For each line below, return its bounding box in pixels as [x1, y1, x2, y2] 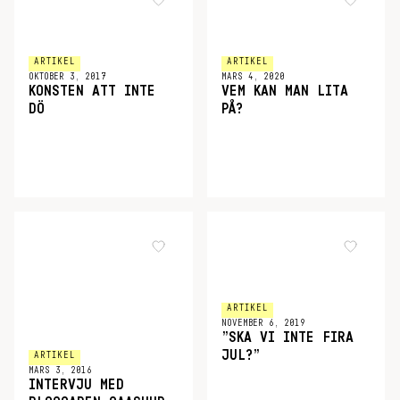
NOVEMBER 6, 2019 [221, 319, 305, 329]
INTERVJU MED [29, 378, 124, 392]
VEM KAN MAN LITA [221, 84, 348, 99]
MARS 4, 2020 [221, 72, 285, 82]
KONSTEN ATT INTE [29, 84, 155, 99]
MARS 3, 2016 [29, 366, 92, 375]
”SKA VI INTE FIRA [221, 330, 354, 346]
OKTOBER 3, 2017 [29, 72, 106, 82]
